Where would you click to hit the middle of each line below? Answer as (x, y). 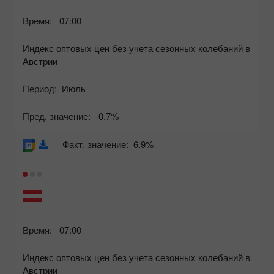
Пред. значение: (57, 116)
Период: (40, 89)
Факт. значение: (95, 144)
